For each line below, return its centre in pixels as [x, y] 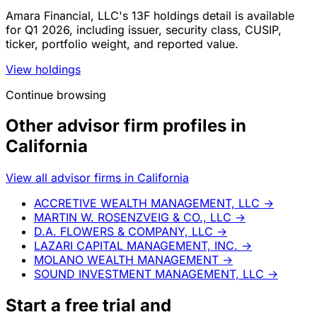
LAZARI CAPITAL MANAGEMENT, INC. [136, 246]
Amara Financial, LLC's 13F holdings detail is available [150, 15]
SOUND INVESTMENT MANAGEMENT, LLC [149, 274]
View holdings [43, 69]
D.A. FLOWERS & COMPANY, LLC [123, 232]
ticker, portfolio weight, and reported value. [122, 44]
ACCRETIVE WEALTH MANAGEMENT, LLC [147, 203]
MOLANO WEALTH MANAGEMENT [126, 260]
